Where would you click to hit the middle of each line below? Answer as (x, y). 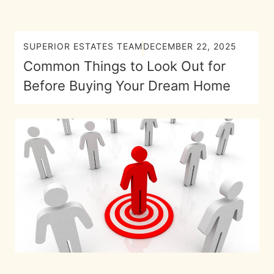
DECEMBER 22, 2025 (190, 46)
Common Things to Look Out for (124, 66)
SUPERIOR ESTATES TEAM (83, 46)
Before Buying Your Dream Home (127, 86)
